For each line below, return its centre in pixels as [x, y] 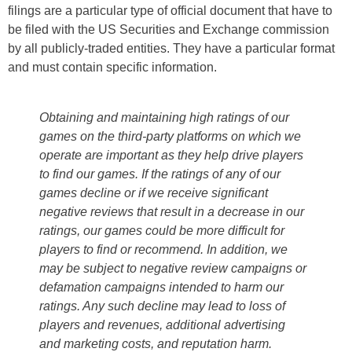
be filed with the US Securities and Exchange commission [169, 29]
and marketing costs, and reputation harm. [156, 343]
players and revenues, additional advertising [162, 324]
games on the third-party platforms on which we [170, 136]
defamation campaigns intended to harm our [161, 287]
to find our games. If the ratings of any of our [160, 174]
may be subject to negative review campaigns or [173, 268]
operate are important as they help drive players [171, 155]
